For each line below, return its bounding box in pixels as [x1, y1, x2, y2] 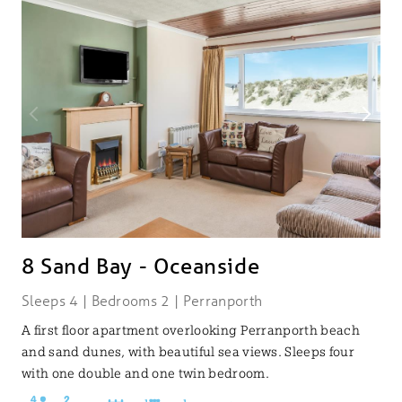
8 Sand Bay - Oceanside [22, 252, 260, 279]
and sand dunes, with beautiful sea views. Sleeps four [22, 344, 354, 359]
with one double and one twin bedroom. [22, 365, 269, 380]
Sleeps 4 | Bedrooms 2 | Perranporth [22, 290, 263, 310]
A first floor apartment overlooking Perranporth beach [22, 322, 360, 337]
